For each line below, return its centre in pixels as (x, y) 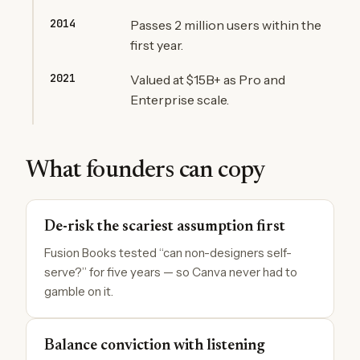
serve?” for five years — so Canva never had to (171, 272)
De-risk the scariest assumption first (165, 227)
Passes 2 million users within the (226, 25)
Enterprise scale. (180, 99)
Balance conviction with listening (154, 346)
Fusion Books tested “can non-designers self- (168, 252)
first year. (157, 45)
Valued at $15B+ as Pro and (208, 79)
